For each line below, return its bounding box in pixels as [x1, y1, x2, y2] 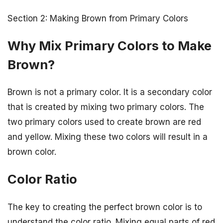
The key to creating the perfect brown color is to [7, 202, 202, 212]
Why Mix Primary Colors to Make [7, 38, 212, 54]
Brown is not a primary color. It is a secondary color [7, 87, 212, 98]
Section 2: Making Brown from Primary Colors [7, 13, 188, 23]
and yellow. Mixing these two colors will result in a [7, 132, 208, 142]
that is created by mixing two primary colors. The [7, 102, 204, 112]
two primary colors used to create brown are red [7, 117, 201, 127]
